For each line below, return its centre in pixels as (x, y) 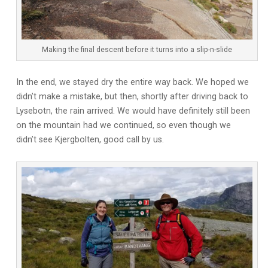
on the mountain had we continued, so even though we (123, 126)
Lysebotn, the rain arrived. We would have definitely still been (133, 111)
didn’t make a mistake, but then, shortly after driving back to (132, 97)
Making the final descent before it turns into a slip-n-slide (137, 50)
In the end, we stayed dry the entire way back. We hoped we (132, 83)
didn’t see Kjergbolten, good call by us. (90, 140)
